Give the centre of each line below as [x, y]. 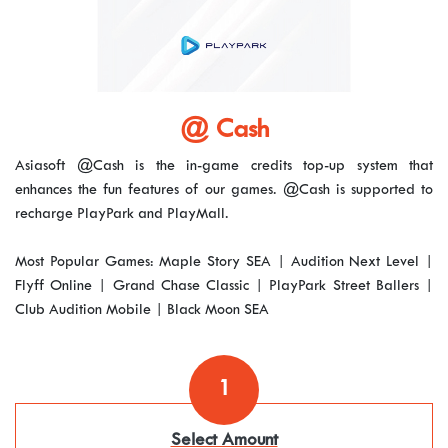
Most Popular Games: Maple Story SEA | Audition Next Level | [224, 262]
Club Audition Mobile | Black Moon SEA [142, 310]
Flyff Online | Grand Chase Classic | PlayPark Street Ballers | [224, 286]
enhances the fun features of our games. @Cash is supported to [224, 190]
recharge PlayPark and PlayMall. [122, 214]
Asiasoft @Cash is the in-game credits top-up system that [224, 166]
